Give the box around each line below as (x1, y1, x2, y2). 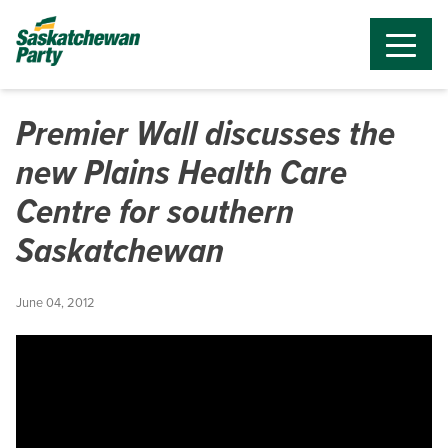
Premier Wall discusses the (16, 106, 395, 159)
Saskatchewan (16, 223, 224, 276)
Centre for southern (16, 184, 294, 237)
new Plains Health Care (16, 145, 347, 198)
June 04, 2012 (16, 293, 95, 311)
